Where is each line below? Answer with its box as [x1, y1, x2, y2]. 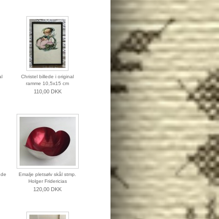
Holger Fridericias [28, 178, 67, 184]
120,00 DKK [33, 186, 62, 193]
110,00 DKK [33, 88, 62, 95]
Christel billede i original [21, 74, 74, 80]
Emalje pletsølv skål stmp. [19, 172, 76, 177]
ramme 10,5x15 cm [26, 81, 69, 87]
